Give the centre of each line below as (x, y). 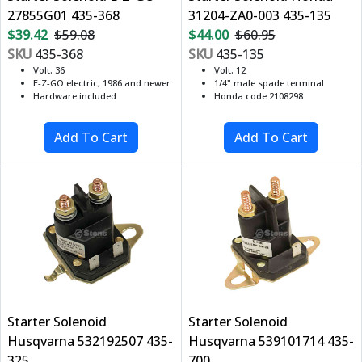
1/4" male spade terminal (269, 82)
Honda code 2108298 (258, 95)
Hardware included (75, 95)
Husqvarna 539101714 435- (271, 341)
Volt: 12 (229, 69)
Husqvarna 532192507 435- (90, 341)
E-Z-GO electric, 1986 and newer (102, 82)
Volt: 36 (49, 69)
